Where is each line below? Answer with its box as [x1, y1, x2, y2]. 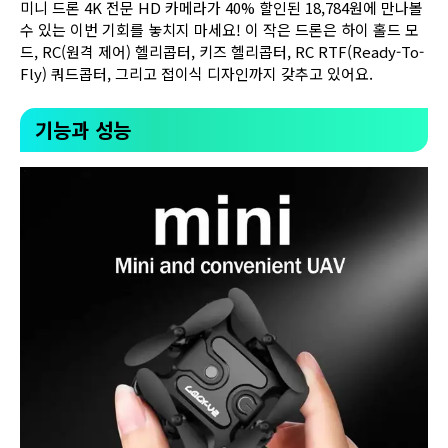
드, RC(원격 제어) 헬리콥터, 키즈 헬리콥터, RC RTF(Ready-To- [20, 41, 424, 63]
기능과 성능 [35, 114, 131, 144]
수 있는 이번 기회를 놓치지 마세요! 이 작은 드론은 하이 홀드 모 [20, 19, 419, 41]
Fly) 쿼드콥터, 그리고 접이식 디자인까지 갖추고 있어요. [20, 63, 373, 85]
